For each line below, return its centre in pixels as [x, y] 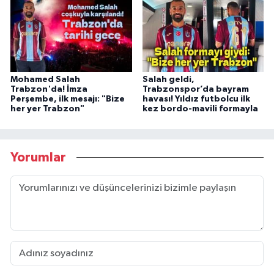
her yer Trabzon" [47, 109]
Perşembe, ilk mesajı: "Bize [68, 99]
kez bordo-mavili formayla [200, 109]
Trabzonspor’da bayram [195, 89]
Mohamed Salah [45, 79]
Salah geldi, [168, 79]
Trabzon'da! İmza [49, 89]
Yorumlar [38, 158]
